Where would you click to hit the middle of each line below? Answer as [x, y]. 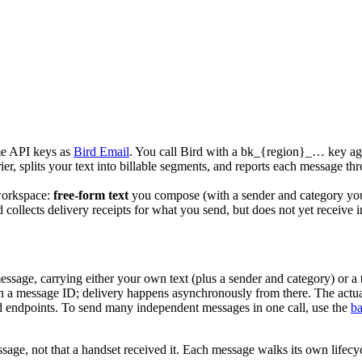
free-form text [91, 195]
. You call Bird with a [185, 151]
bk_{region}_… [283, 151]
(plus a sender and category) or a [274, 278]
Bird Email [101, 151]
